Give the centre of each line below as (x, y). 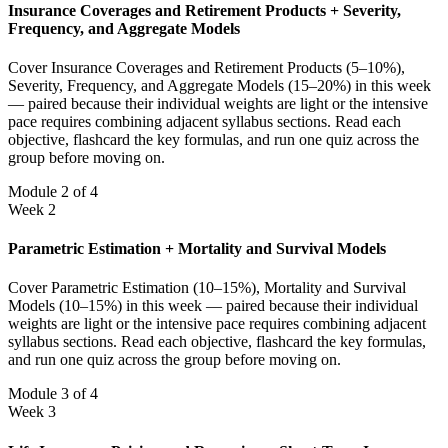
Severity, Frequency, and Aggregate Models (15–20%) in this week (219, 85)
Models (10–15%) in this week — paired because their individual (213, 306)
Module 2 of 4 (53, 191)
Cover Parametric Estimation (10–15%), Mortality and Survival (207, 288)
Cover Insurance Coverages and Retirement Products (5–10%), (206, 67)
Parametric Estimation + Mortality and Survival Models (197, 249)
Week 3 (32, 412)
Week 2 (32, 209)
